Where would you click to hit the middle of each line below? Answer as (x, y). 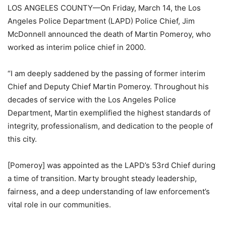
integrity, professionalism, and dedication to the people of (110, 126)
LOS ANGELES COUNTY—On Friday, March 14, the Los (104, 8)
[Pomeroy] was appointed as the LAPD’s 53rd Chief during (111, 165)
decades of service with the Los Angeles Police (92, 100)
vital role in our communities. (59, 205)
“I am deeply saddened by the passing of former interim (106, 73)
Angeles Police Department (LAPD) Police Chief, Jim (101, 21)
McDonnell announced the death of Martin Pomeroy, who (109, 34)
